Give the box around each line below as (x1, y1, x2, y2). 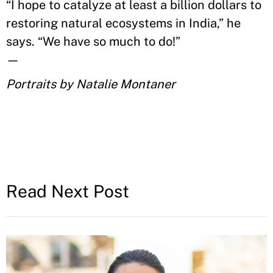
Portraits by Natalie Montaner (6, 76, 175, 91)
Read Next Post (6, 180, 129, 201)
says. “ (6, 34, 43, 49)
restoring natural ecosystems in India (6, 15, 217, 30)
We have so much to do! (43, 34, 175, 49)
